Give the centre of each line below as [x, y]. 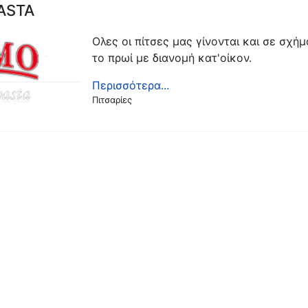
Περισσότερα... [131, 85]
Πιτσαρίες [112, 100]
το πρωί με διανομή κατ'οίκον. [172, 58]
